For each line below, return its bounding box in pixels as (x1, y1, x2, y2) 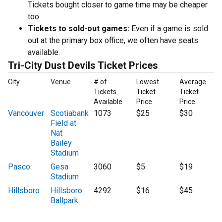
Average (179, 78, 206, 86)
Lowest (136, 78, 160, 86)
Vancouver (8, 109, 44, 118)
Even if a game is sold (129, 24, 208, 34)
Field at (51, 118, 77, 128)
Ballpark (51, 196, 79, 206)
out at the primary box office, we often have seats (28, 36, 198, 46)
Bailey (51, 138, 72, 148)
